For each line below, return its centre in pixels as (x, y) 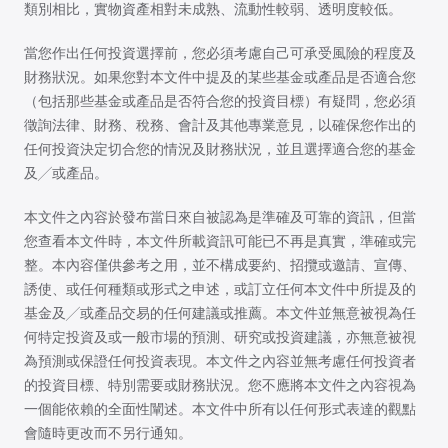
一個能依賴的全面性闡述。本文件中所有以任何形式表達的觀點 (220, 409)
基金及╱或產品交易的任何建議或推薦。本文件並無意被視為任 (220, 313)
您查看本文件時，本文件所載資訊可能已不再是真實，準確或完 (220, 241)
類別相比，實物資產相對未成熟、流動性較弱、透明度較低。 (213, 9)
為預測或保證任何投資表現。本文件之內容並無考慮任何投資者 (220, 361)
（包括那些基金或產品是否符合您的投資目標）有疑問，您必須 (220, 101)
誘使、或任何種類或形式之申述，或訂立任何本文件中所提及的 (220, 289)
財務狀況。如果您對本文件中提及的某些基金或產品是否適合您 (220, 77)
